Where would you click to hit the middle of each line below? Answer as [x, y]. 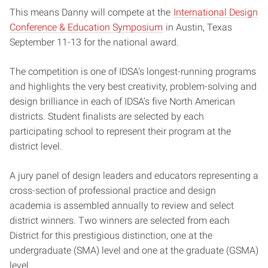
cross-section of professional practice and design [113, 190]
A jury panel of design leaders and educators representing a [134, 175]
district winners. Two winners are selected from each [120, 220]
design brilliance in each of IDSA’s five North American [122, 101]
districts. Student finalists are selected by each [107, 116]
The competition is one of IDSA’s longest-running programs [133, 71]
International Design [216, 12]
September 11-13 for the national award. [94, 42]
